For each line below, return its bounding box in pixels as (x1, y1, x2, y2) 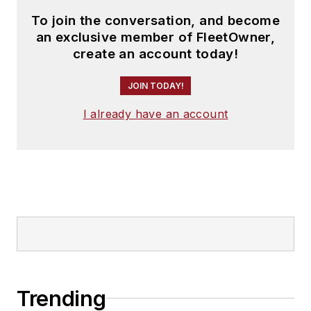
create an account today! (72, 45, 239, 62)
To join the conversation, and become (31, 12, 280, 28)
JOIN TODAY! (127, 80, 184, 91)
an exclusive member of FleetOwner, (35, 28, 276, 45)
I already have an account (83, 106, 228, 121)
